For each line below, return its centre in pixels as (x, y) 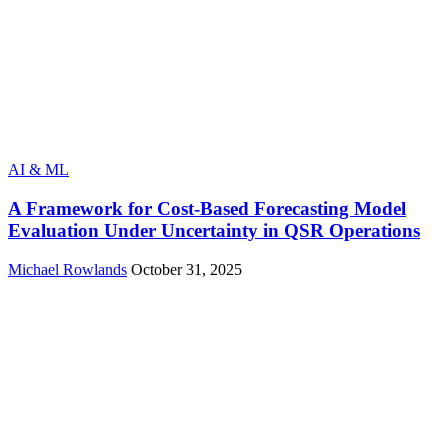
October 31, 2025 (186, 269)
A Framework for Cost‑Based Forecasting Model (207, 208)
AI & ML (38, 170)
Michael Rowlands (67, 269)
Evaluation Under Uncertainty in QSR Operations (214, 230)
